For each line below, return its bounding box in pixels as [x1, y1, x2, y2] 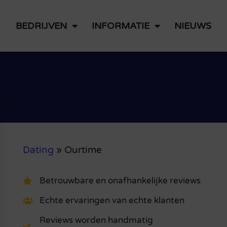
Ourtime [64, 144, 102, 156]
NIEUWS [174, 20, 211, 31]
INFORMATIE [91, 20, 149, 31]
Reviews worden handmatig [39, 215, 153, 226]
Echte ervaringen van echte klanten [39, 195, 184, 206]
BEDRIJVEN [15, 20, 67, 31]
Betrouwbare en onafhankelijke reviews [39, 175, 201, 186]
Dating [22, 144, 54, 156]
